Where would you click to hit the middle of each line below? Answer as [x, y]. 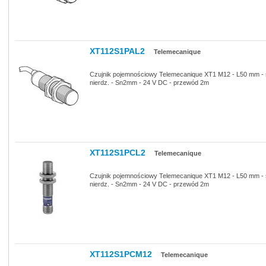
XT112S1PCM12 [121, 254]
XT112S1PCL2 [118, 153]
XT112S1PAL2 [117, 51]
